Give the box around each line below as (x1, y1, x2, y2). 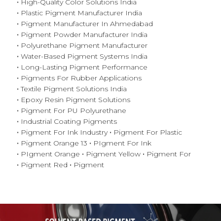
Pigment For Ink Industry (21, 127, 108, 137)
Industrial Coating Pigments (21, 116, 117, 126)
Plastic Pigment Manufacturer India (21, 8, 142, 17)
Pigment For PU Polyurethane (21, 106, 126, 115)
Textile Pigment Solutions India (21, 84, 127, 93)
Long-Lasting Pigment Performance (21, 62, 147, 72)
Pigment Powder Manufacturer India (21, 30, 147, 39)
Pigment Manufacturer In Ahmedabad (21, 19, 153, 28)
